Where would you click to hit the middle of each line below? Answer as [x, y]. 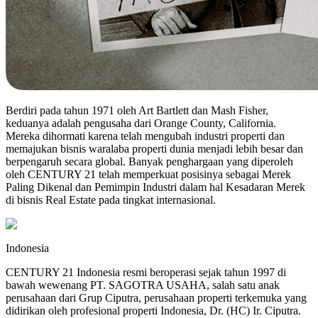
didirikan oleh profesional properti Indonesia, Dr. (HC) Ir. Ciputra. [153, 311]
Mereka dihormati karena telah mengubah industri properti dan [145, 136]
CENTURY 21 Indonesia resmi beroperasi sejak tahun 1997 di [146, 272]
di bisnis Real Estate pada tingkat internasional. [111, 200]
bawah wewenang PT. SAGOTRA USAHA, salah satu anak [143, 285]
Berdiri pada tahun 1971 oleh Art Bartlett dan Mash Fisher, [137, 110]
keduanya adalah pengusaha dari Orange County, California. [141, 123]
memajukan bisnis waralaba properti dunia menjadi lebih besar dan [154, 149]
